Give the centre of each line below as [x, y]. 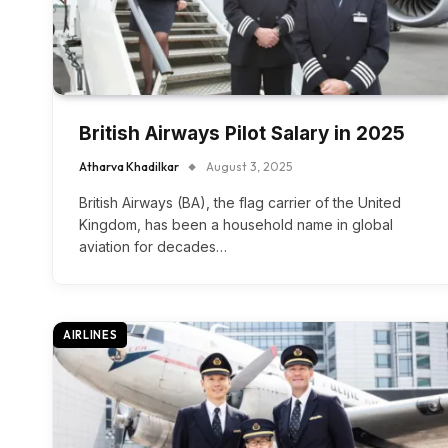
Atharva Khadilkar [129, 166]
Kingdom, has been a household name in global [236, 224]
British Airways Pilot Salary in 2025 [242, 133]
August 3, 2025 [249, 166]
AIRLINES [90, 335]
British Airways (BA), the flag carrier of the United [240, 202]
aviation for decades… [153, 246]
